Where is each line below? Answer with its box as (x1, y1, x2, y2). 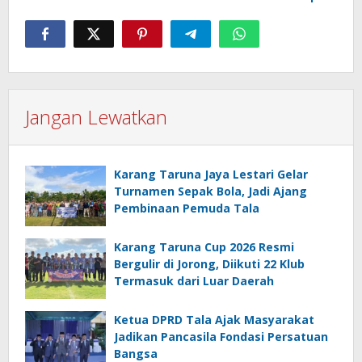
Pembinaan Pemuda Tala (114, 200, 259, 216)
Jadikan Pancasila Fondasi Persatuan (114, 328, 328, 344)
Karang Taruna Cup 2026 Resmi (114, 238, 294, 255)
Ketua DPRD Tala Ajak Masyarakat (114, 311, 314, 327)
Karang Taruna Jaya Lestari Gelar (114, 166, 308, 182)
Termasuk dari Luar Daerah (114, 272, 274, 288)
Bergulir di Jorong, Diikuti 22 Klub (114, 255, 305, 271)
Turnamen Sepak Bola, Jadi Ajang (114, 183, 307, 199)
